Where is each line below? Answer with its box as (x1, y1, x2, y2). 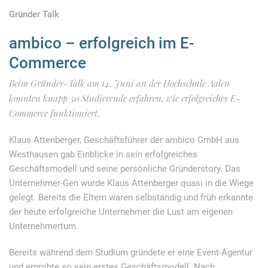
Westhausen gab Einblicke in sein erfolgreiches (9, 149, 197, 160)
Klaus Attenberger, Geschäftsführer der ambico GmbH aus (9, 135, 239, 145)
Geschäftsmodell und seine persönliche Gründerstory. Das (9, 163, 240, 174)
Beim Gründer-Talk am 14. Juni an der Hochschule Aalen (9, 77, 230, 89)
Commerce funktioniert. (9, 107, 100, 119)
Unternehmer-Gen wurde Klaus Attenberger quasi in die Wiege (9, 178, 254, 188)
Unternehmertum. (9, 221, 78, 232)
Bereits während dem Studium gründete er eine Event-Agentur (9, 247, 252, 258)
